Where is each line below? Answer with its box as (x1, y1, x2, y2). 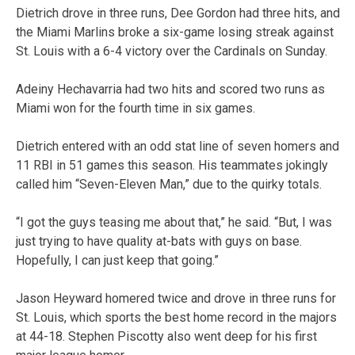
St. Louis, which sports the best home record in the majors (16, 309, 337, 325)
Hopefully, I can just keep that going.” (16, 252, 219, 268)
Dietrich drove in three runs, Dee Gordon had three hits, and (16, 5, 340, 21)
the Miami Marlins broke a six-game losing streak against (16, 24, 334, 40)
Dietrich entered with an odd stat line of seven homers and (16, 138, 339, 154)
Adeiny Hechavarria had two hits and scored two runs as (16, 81, 325, 97)
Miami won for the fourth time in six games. (16, 100, 255, 116)
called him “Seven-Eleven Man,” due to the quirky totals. (16, 176, 322, 192)
